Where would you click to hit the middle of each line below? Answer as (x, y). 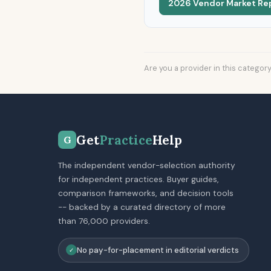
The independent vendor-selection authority (147, 165)
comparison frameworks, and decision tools (146, 193)
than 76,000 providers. (104, 220)
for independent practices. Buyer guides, (139, 179)
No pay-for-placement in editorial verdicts (158, 250)
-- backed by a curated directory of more (142, 207)
